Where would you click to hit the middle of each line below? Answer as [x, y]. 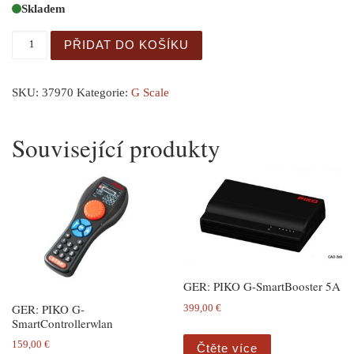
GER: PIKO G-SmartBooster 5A [262, 286]
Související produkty [116, 147]
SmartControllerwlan [62, 323]
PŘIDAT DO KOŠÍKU [127, 45]
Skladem [43, 8]
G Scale [150, 92]
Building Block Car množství [96, 37]
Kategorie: [104, 92]
